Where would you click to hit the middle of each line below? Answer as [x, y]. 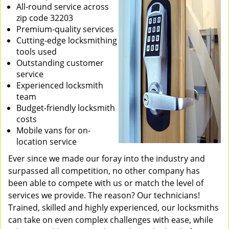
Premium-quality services [65, 29]
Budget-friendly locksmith [66, 108]
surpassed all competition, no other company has [104, 171]
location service [47, 142]
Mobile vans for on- [53, 130]
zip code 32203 [45, 18]
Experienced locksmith [60, 85]
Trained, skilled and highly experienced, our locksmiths [113, 208]
